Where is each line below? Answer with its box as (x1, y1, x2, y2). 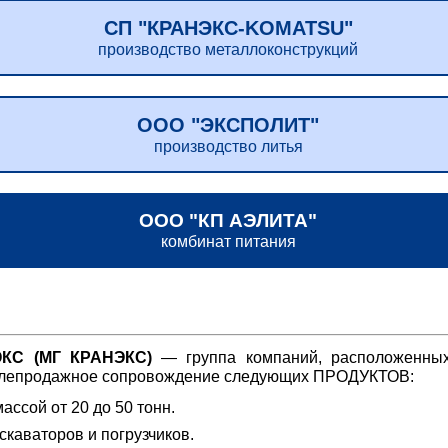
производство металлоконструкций (98, 41, 359, 58)
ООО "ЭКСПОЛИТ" (137, 114, 320, 136)
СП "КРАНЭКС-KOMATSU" (103, 17, 353, 39)
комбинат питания (160, 233, 296, 250)
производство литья (153, 138, 303, 155)
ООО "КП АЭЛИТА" (139, 210, 318, 231)
